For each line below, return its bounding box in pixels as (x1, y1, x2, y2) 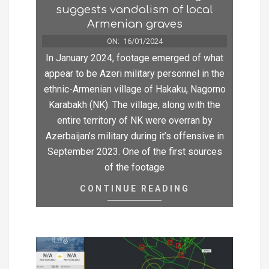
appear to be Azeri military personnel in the (44, 67, 225, 79)
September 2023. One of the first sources (47, 145, 222, 157)
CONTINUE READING (79, 183, 190, 193)
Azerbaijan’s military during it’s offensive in (45, 130, 224, 142)
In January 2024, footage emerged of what (46, 52, 223, 64)
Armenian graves (86, 17, 183, 30)
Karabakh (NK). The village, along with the (49, 98, 220, 110)
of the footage (104, 161, 165, 173)
